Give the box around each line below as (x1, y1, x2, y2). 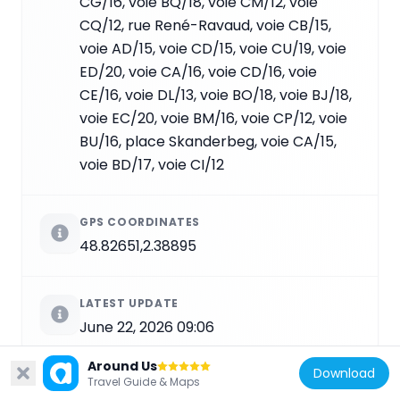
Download (313, 364, 375, 382)
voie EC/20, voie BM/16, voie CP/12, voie (79, 107, 347, 129)
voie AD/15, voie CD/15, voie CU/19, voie (79, 37, 346, 59)
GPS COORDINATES (79, 213, 200, 229)
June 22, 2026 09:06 (79, 316, 214, 337)
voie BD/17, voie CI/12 (79, 154, 224, 175)
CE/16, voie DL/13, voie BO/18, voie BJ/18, (79, 84, 352, 105)
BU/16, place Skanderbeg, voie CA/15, (79, 130, 337, 152)
